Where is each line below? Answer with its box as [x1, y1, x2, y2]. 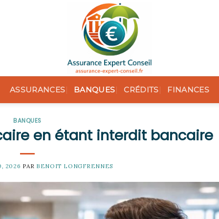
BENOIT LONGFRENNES [36, 162, 113, 170]
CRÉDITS [124, 85, 159, 94]
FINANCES [167, 85, 209, 94]
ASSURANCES [10, 85, 66, 94]
